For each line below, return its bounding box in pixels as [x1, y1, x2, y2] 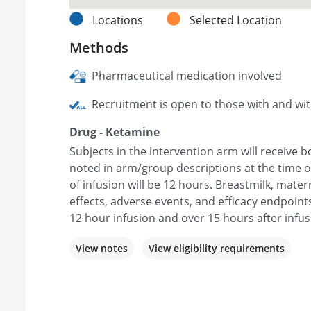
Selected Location [190, 12, 282, 28]
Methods [69, 37, 128, 57]
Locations [92, 12, 146, 28]
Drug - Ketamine [69, 124, 160, 140]
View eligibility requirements [149, 242, 285, 255]
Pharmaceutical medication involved [89, 67, 282, 83]
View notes [76, 242, 128, 255]
